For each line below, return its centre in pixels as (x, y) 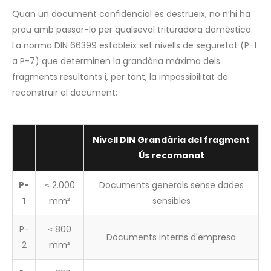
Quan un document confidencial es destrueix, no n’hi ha (131, 14)
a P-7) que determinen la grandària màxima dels (116, 61)
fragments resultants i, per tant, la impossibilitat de (120, 77)
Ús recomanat (171, 155)
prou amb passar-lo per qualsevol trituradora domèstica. (132, 30)
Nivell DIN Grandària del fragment (171, 139)
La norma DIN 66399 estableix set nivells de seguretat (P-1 (134, 46)
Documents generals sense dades (171, 185)
